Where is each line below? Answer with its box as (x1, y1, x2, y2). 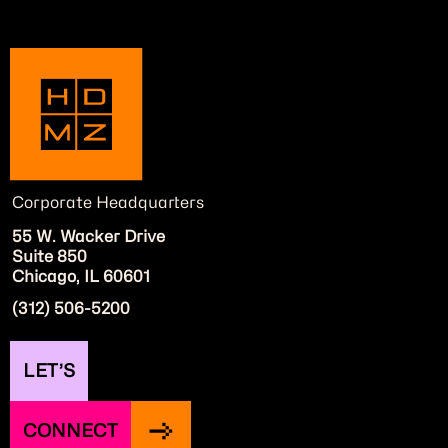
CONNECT (23, 420, 118, 442)
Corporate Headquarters (12, 193, 204, 213)
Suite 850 (12, 247, 87, 267)
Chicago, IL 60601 (12, 267, 150, 287)
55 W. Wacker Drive (12, 227, 165, 247)
